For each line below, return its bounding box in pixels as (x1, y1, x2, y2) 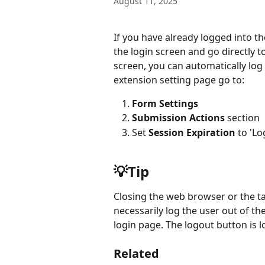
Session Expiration (148, 125, 235, 139)
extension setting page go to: (114, 73, 244, 86)
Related (114, 245, 159, 261)
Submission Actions (132, 111, 225, 125)
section (225, 111, 260, 125)
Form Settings (132, 97, 198, 110)
